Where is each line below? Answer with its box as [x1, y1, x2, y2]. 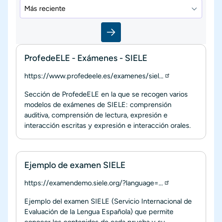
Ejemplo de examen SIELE [24, 159, 125, 170]
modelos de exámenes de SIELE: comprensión [24, 100, 171, 109]
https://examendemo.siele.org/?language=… [24, 178, 163, 187]
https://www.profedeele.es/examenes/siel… [24, 71, 164, 80]
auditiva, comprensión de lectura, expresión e [24, 110, 167, 119]
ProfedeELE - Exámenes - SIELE [24, 52, 147, 63]
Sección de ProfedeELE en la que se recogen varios [24, 89, 188, 99]
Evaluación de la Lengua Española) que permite [24, 207, 173, 216]
